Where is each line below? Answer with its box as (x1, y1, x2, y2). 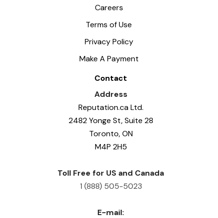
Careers (94, 2, 123, 13)
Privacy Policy (84, 36, 133, 47)
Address (94, 89, 127, 100)
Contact (94, 73, 127, 84)
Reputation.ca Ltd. (78, 102, 144, 113)
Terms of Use (86, 19, 132, 30)
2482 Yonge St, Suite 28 (68, 115, 153, 126)
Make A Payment (79, 53, 139, 64)
